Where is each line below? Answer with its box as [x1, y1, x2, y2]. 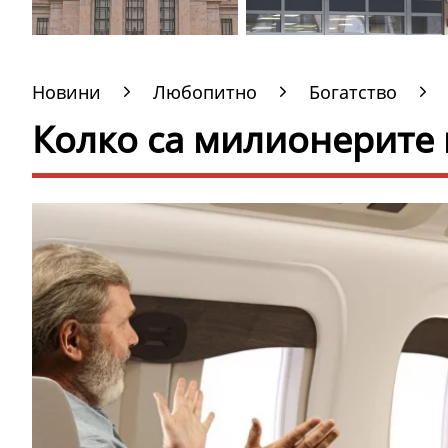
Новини [32, 80, 101, 104]
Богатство [309, 80, 397, 104]
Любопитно [153, 80, 257, 104]
